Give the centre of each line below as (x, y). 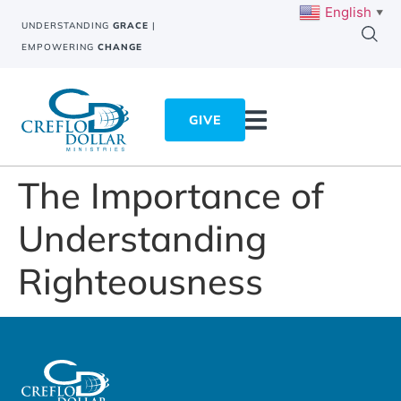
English (348, 12)
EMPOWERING (60, 47)
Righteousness (141, 282)
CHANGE (120, 47)
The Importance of (171, 196)
